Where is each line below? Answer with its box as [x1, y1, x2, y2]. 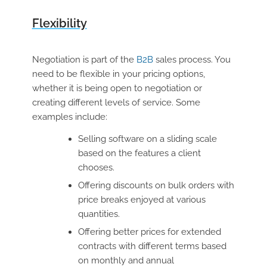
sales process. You [153, 54, 231, 65]
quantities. [77, 208, 120, 219]
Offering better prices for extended [77, 226, 221, 237]
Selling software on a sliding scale [77, 133, 217, 144]
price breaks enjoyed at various [77, 194, 206, 205]
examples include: [32, 111, 107, 122]
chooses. [77, 162, 114, 173]
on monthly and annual [77, 254, 174, 266]
